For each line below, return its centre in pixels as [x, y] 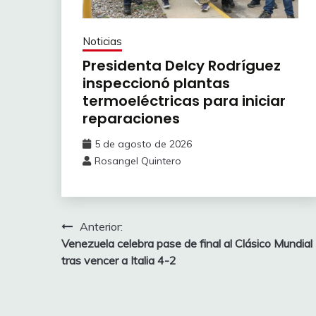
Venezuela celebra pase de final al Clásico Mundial [187, 243]
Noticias [102, 41]
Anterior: [101, 226]
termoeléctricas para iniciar [184, 101]
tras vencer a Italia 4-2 [119, 260]
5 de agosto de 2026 [143, 144]
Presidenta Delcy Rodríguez [182, 65]
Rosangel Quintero [138, 160]
